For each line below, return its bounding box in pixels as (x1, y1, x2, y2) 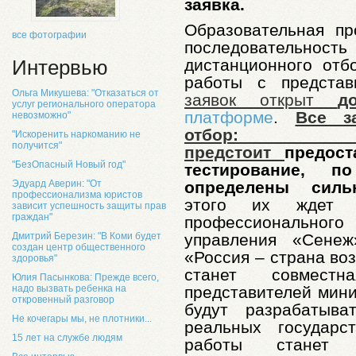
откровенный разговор (12, 294, 114, 305)
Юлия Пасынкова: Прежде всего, (12, 272, 159, 283)
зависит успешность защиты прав (12, 200, 166, 211)
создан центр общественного (12, 242, 145, 253)
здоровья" (12, 253, 57, 264)
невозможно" (12, 110, 71, 121)
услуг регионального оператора (12, 99, 156, 110)
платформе (184, 107, 273, 126)
